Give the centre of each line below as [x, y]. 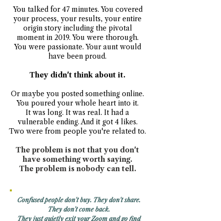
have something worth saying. [77, 159]
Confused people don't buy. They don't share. [79, 200]
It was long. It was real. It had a [77, 112]
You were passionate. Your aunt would [77, 47]
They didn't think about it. [77, 75]
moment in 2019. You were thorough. [77, 37]
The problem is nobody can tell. [77, 169]
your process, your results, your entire [77, 19]
